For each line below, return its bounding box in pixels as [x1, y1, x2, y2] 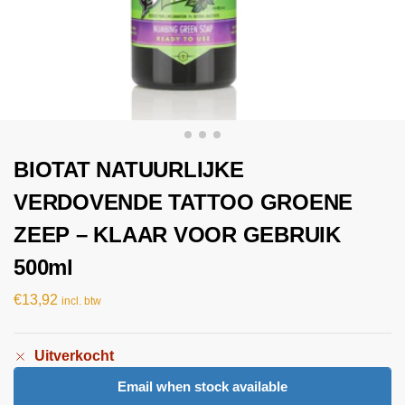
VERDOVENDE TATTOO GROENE [14, 190, 353, 214]
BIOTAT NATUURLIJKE [14, 157, 244, 182]
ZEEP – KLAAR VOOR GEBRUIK [14, 222, 342, 247]
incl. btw [61, 294, 101, 307]
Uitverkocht [34, 348, 114, 364]
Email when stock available [118, 379, 287, 395]
